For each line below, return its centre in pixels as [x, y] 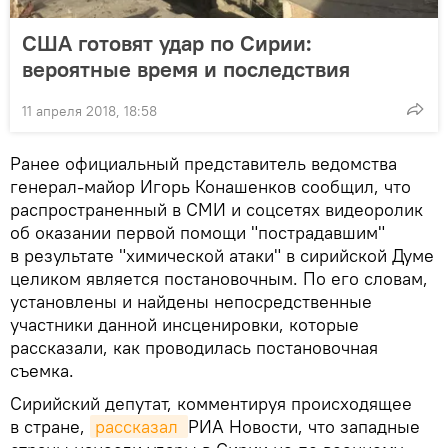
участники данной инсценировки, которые [184, 324]
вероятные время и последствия [186, 68]
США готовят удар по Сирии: [167, 42]
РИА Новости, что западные [304, 426]
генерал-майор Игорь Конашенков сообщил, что [210, 186]
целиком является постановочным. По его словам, [219, 278]
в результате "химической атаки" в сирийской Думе [222, 255]
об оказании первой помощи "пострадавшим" [197, 232]
